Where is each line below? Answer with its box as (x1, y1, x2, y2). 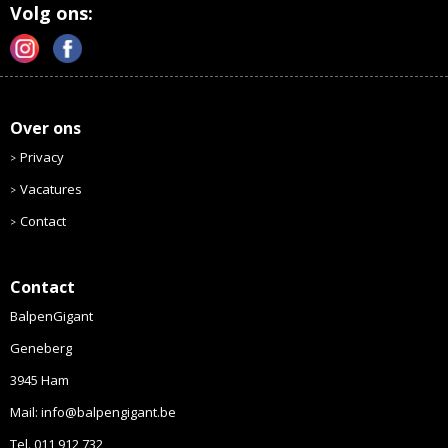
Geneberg (9, 338, 72, 357)
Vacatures (19, 179, 82, 198)
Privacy (19, 147, 64, 166)
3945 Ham (9, 370, 69, 389)
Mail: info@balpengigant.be (9, 402, 176, 421)
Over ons (9, 116, 81, 139)
